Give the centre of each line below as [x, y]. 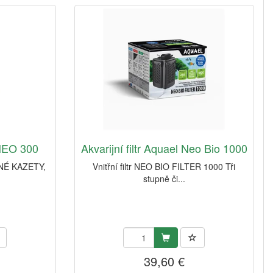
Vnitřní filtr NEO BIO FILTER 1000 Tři [164, 167]
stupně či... [164, 179]
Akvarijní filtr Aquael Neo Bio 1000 [164, 148]
